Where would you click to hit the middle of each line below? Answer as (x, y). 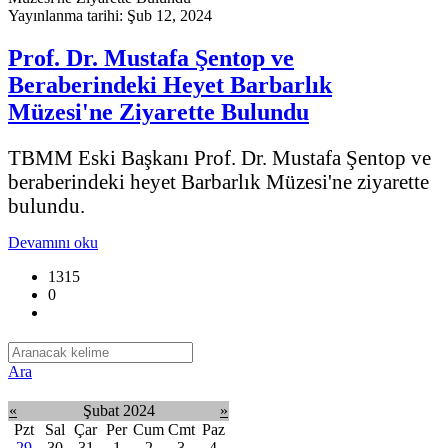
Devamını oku (53, 242)
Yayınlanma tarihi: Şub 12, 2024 (110, 15)
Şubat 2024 (119, 410)
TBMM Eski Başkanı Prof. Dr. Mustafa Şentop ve (219, 157)
